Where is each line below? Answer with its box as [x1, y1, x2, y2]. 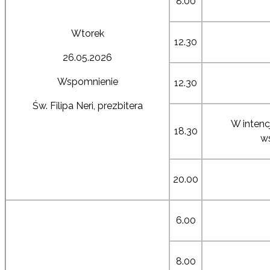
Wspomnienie [57, 75, 118, 87]
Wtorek [71, 27, 104, 39]
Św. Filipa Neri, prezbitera [32, 99, 143, 111]
